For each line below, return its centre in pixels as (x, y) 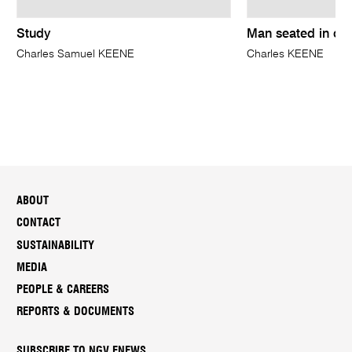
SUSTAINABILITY (56, 245)
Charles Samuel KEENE (76, 55)
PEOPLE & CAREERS (63, 290)
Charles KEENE (285, 55)
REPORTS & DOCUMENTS (76, 312)
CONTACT (39, 223)
